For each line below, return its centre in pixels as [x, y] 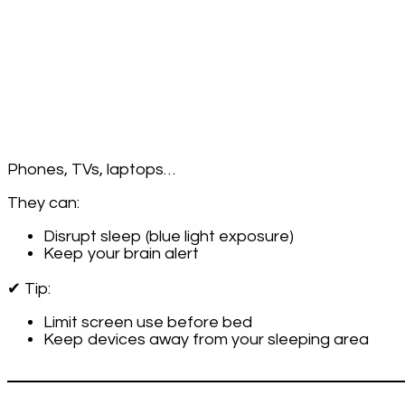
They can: [43, 202]
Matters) [185, 98]
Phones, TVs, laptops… [91, 169]
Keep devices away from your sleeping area [206, 339]
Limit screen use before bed [148, 322]
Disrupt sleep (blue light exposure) [169, 236]
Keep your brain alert [121, 253]
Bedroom [188, 29]
